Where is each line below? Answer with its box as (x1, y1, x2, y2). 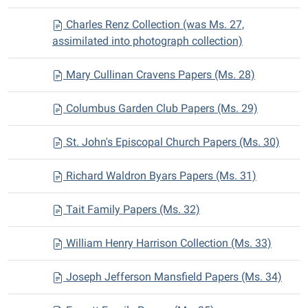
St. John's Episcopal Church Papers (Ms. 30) (63, 135, 280, 148)
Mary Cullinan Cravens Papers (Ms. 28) (63, 68, 255, 81)
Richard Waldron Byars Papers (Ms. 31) (63, 169, 256, 182)
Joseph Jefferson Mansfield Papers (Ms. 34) (63, 270, 282, 283)
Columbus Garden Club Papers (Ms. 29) (63, 102, 258, 115)
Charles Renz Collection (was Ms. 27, (63, 18, 244, 31)
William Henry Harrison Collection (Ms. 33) (63, 236, 272, 250)
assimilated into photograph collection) (52, 34, 243, 47)
